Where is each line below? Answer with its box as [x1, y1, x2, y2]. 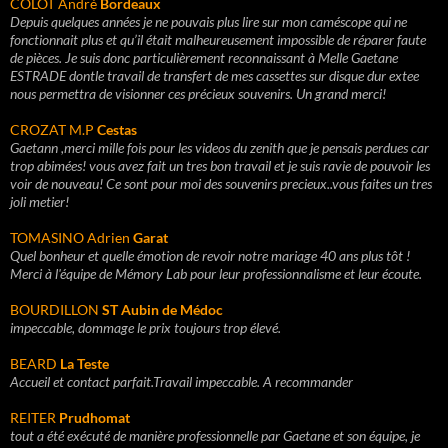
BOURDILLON [10, 301, 102, 318]
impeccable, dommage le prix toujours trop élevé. [10, 319, 281, 336]
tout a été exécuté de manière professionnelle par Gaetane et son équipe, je [10, 427, 420, 444]
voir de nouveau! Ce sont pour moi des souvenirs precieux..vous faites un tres [10, 175, 432, 192]
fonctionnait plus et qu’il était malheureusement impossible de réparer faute [10, 31, 426, 48]
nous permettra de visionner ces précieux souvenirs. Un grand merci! [10, 85, 386, 102]
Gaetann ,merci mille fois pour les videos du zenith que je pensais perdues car [10, 139, 429, 156]
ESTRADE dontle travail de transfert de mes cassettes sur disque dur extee [10, 67, 419, 84]
